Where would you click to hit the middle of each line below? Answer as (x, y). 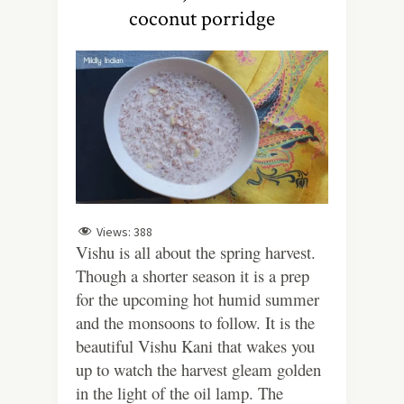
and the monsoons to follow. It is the (195, 323)
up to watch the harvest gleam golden (198, 370)
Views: (114, 231)
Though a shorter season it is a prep (193, 276)
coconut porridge (202, 18)
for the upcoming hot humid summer (197, 299)
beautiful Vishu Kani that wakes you (195, 346)
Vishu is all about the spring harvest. (196, 252)
